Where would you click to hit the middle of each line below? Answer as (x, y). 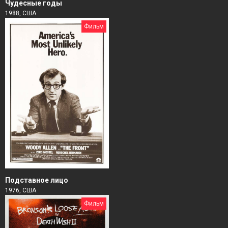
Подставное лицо (37, 180)
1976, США (21, 191)
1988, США (21, 13)
